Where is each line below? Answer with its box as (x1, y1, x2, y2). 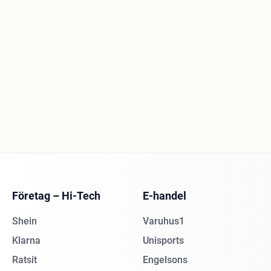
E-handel (143, 189, 186, 202)
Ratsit (12, 254, 37, 266)
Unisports (143, 235, 184, 246)
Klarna (12, 235, 41, 246)
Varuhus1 (143, 215, 184, 227)
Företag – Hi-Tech (12, 189, 100, 202)
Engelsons (143, 254, 188, 266)
